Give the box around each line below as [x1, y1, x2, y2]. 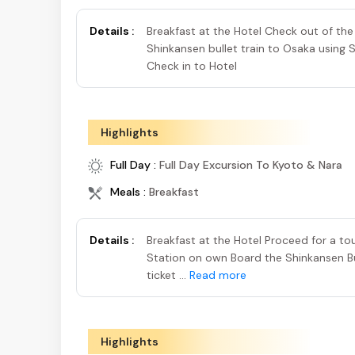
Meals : [107, 185, 149, 200]
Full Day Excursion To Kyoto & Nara [159, 158, 342, 173]
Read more [189, 268, 246, 283]
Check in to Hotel [147, 59, 237, 74]
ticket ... [147, 268, 189, 283]
